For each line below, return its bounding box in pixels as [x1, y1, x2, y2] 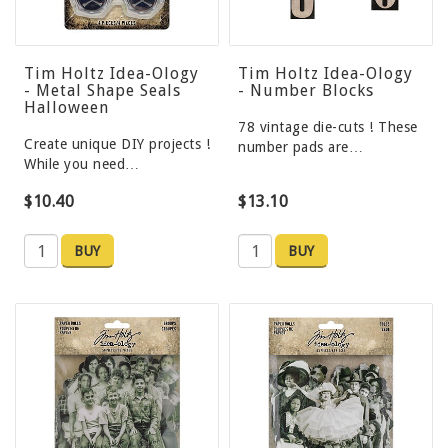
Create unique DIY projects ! [24, 136, 210, 153]
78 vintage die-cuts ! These [238, 119, 418, 136]
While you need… [24, 156, 140, 173]
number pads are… [238, 139, 363, 156]
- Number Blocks [238, 81, 374, 101]
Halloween [24, 98, 109, 118]
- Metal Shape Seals [24, 81, 181, 101]
